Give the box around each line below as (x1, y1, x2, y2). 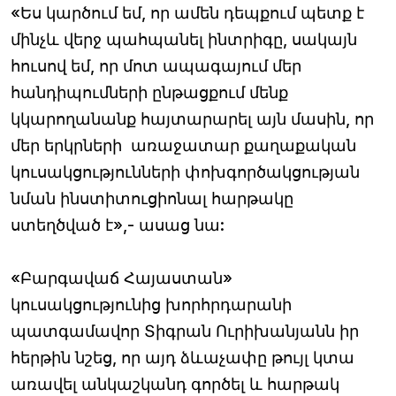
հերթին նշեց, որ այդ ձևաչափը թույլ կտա (11, 347, 354, 367)
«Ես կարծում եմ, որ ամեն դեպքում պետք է (11, 3, 364, 22)
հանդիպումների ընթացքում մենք (11, 82, 288, 102)
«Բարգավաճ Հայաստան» (11, 268, 232, 287)
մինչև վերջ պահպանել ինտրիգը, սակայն (11, 29, 357, 49)
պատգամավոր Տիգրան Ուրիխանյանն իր (11, 321, 359, 340)
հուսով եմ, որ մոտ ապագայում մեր (11, 56, 301, 75)
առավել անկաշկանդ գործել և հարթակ (11, 374, 339, 393)
